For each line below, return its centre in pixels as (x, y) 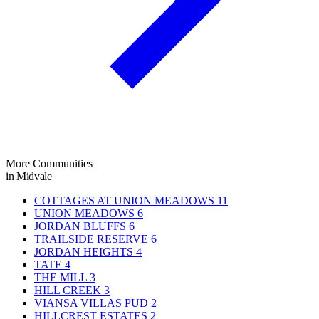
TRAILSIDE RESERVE (91, 239)
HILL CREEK (68, 290)
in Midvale (29, 176)
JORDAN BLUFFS (80, 226)
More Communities (49, 163)
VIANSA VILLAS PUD (91, 303)
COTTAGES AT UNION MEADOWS (124, 200)
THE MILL (61, 277)
